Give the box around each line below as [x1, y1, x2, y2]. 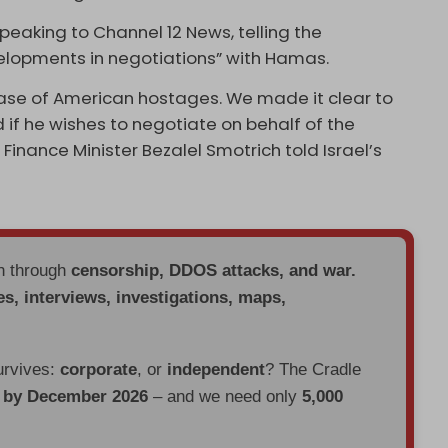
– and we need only [148, 386, 303, 406]
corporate [60, 359, 138, 379]
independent [167, 359, 266, 379]
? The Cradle [265, 359, 362, 379]
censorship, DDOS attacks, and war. [71, 260, 357, 280]
